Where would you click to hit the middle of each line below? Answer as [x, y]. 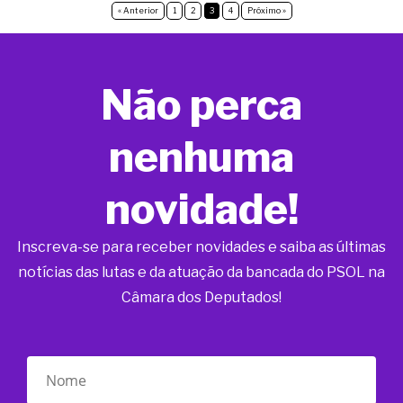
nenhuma [201, 157]
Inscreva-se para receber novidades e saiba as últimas [201, 247]
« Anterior [138, 10]
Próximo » [266, 10]
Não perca [201, 104]
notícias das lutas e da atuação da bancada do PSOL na [201, 272]
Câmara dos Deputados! [201, 297]
